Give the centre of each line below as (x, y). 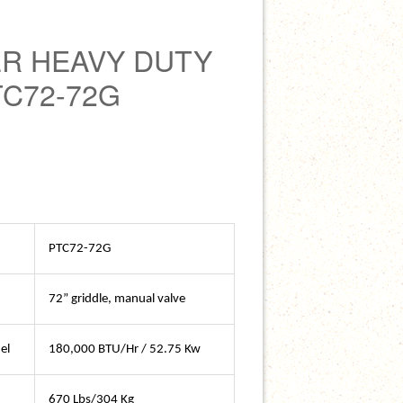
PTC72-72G (80, 249)
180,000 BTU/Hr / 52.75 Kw (125, 349)
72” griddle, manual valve (117, 299)
